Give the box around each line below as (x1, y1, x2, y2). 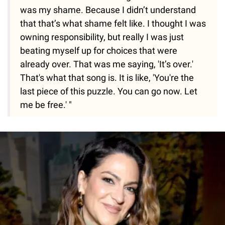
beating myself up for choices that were (20, 45, 177, 56)
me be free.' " (20, 99, 72, 110)
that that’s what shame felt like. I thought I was (20, 18, 206, 29)
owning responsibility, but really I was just (20, 32, 184, 43)
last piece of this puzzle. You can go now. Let (20, 86, 197, 97)
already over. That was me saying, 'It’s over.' (20, 59, 193, 70)
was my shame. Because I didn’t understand (20, 5, 196, 16)
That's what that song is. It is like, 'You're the (20, 72, 194, 83)
